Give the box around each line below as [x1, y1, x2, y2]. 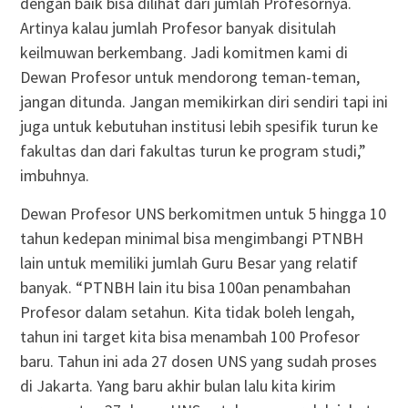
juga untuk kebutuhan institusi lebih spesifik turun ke [19, 115, 378, 137]
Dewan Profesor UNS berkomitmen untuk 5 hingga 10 [19, 202, 386, 224]
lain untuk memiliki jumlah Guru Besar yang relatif [19, 251, 358, 273]
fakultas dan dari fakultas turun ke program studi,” [19, 139, 366, 161]
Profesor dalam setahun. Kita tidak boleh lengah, [19, 301, 354, 322]
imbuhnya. [19, 164, 89, 186]
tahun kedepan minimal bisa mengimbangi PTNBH [19, 227, 363, 249]
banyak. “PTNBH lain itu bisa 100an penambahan [19, 276, 351, 298]
